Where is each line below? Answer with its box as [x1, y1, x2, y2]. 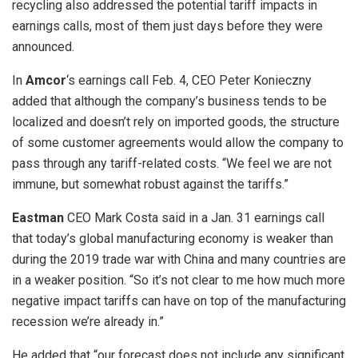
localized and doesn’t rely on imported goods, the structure [12, 114, 340, 130]
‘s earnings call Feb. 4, [66, 73, 189, 89]
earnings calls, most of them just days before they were [12, 18, 323, 34]
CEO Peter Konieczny [192, 73, 312, 89]
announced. [12, 39, 74, 55]
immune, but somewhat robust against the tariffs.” [12, 177, 288, 193]
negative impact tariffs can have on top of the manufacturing [12, 293, 346, 309]
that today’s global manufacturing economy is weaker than [12, 231, 333, 247]
